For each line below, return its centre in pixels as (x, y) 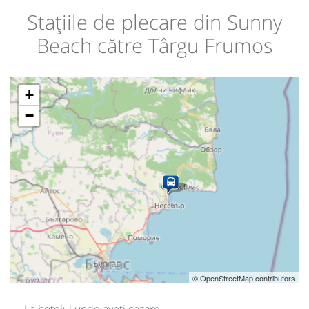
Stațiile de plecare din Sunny (154, 21)
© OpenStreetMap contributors (244, 278)
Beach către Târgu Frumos (154, 45)
